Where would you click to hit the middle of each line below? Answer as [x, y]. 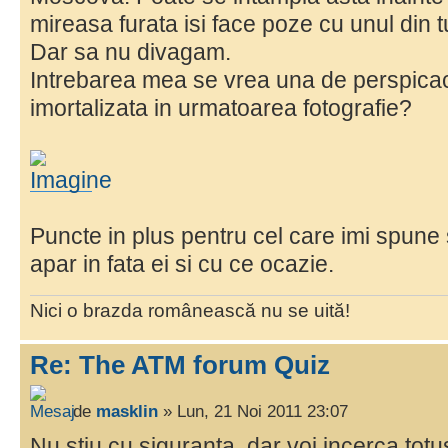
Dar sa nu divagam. [130, 51]
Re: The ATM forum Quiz [180, 365]
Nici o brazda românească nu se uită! [190, 311]
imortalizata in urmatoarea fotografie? [221, 107]
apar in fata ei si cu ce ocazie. [182, 263]
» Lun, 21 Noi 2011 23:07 [253, 410]
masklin [127, 410]
